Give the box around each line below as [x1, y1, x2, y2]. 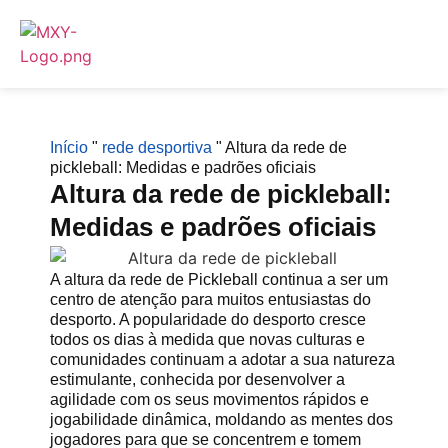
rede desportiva [102, 139, 212, 156]
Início [50, 139, 88, 156]
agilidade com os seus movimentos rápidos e [50, 390, 369, 408]
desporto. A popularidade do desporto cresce [50, 310, 366, 328]
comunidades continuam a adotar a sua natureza [50, 350, 395, 368]
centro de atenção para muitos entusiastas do [50, 290, 371, 308]
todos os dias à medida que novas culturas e [50, 330, 365, 348]
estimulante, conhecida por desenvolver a [50, 370, 345, 388]
